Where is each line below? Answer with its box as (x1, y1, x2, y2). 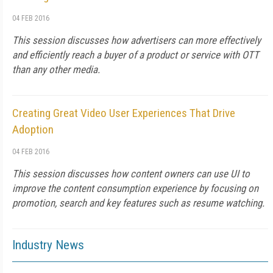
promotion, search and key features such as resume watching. (12, 197, 264, 209)
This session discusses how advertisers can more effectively (12, 34, 261, 46)
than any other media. (12, 63, 100, 76)
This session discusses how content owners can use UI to (12, 168, 250, 180)
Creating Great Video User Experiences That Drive (12, 106, 235, 120)
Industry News (12, 238, 84, 252)
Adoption (12, 122, 54, 136)
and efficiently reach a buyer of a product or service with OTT (12, 49, 259, 61)
